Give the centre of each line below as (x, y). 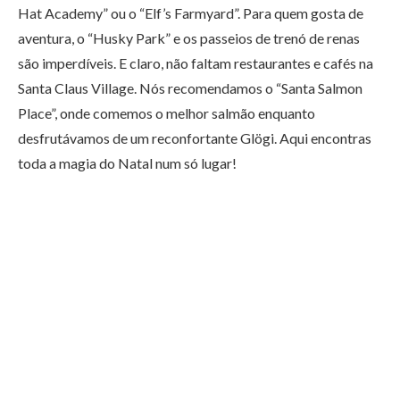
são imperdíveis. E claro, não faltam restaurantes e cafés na (196, 63)
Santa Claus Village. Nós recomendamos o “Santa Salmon (190, 88)
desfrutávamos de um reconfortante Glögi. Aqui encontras (195, 138)
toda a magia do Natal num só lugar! (127, 163)
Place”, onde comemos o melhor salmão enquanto (167, 113)
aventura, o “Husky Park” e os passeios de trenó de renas (189, 38)
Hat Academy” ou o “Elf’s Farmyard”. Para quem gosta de (191, 13)
